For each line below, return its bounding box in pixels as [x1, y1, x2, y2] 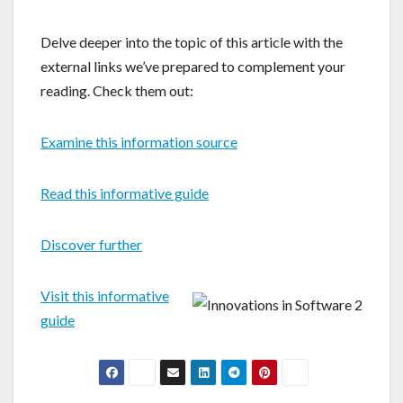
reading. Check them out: [40, 81, 193, 99]
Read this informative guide [40, 184, 209, 201]
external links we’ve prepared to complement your [40, 57, 345, 75]
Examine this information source [40, 132, 237, 150]
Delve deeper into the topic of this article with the [40, 32, 343, 50]
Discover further [40, 235, 142, 253]
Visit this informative [40, 286, 169, 304]
